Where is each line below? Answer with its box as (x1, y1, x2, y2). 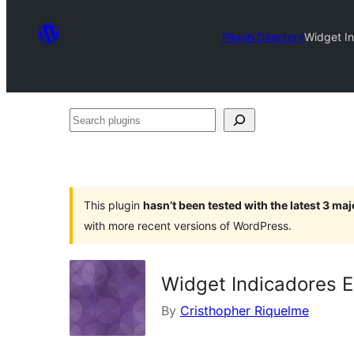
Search (69, 111, 110, 127)
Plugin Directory (222, 29, 305, 43)
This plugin (84, 198, 143, 212)
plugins (69, 135, 111, 151)
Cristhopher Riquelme (180, 303, 309, 318)
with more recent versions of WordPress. (84, 219, 292, 232)
